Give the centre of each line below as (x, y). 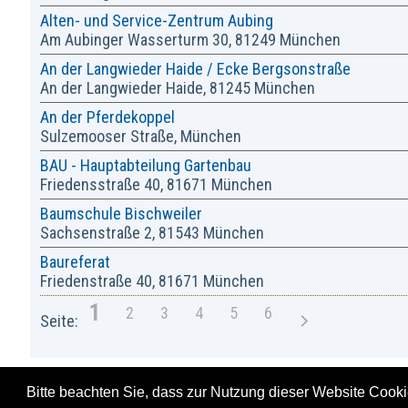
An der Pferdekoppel (107, 117)
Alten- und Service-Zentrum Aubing (156, 20)
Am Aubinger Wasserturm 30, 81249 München (190, 39)
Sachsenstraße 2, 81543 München (152, 232)
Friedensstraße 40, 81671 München (156, 184)
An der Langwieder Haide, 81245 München (177, 87)
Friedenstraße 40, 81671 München (152, 280)
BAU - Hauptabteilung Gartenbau (145, 165)
